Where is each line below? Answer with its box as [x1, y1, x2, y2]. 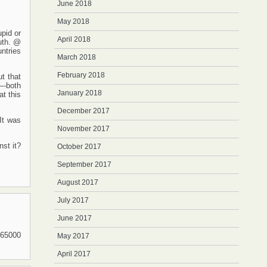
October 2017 [57, 142, 101, 151]
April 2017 [57, 250, 91, 258]
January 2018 [57, 89, 102, 97]
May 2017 [57, 232, 89, 240]
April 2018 [57, 35, 91, 44]
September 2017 [57, 160, 111, 169]
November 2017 [57, 125, 110, 133]
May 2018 [57, 17, 89, 26]
